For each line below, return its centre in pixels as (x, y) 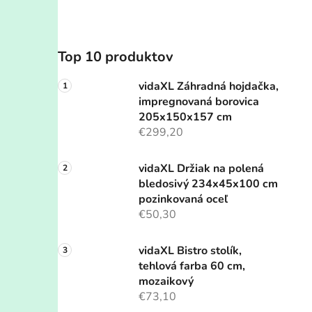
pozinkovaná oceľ (183, 200)
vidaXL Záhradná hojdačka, (209, 87)
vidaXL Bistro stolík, (190, 251)
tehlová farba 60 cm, (192, 266)
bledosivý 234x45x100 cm (208, 184)
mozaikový (166, 282)
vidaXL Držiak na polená (201, 169)
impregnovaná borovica (199, 102)
